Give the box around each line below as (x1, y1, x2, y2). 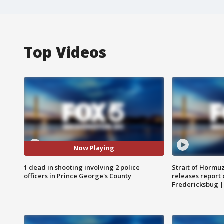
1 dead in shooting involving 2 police (24, 162, 140, 172)
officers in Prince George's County (24, 171, 131, 180)
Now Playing (73, 143, 115, 153)
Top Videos (24, 41, 106, 62)
